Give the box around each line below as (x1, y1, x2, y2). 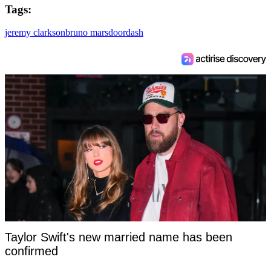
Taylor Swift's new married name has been (5, 230, 232, 244)
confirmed (5, 244, 58, 258)
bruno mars (65, 27, 108, 38)
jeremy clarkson (5, 27, 65, 38)
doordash (108, 27, 143, 38)
